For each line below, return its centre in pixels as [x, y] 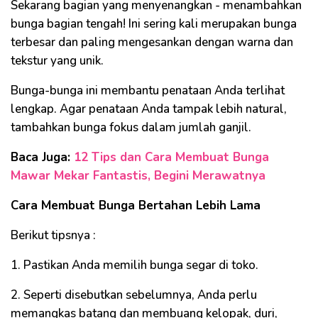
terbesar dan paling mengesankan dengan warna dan [152, 42]
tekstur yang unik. [59, 60]
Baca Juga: [42, 157]
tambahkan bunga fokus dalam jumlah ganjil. [131, 127]
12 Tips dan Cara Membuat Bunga [171, 157]
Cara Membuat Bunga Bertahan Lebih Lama [136, 205]
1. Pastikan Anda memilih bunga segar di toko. [135, 265]
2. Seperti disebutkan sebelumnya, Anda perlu [134, 295]
